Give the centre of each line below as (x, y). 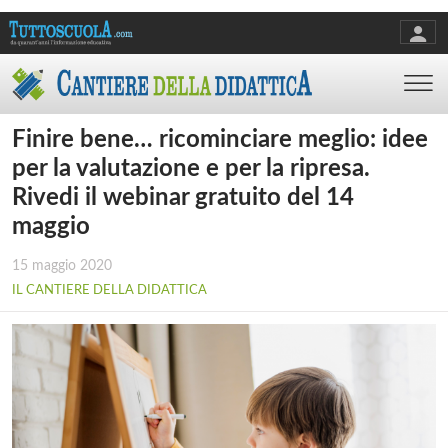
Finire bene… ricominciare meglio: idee (220, 139)
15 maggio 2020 (62, 266)
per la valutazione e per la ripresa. (191, 168)
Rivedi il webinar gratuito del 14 (183, 197)
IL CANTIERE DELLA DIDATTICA (109, 290)
